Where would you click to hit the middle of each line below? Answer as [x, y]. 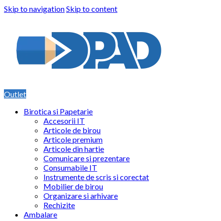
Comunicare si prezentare [87, 158]
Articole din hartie [74, 149]
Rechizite [59, 205]
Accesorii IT [64, 121]
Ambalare [40, 214]
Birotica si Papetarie [58, 111]
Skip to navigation [34, 9]
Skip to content [92, 9]
